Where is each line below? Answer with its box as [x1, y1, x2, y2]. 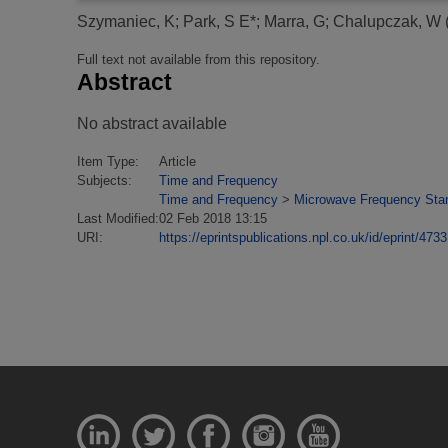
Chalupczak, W [333, 12, 441, 30]
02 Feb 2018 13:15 [159, 210, 267, 226]
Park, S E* [183, 12, 256, 30]
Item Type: [77, 153, 139, 169]
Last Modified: [77, 210, 159, 226]
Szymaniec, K [77, 12, 175, 30]
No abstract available [77, 114, 227, 132]
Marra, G [264, 12, 325, 30]
